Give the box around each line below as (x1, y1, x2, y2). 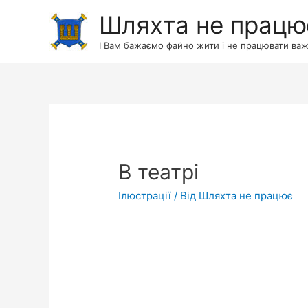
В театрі (118, 159, 199, 185)
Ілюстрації (118, 189, 172, 203)
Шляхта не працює (199, 189, 294, 203)
